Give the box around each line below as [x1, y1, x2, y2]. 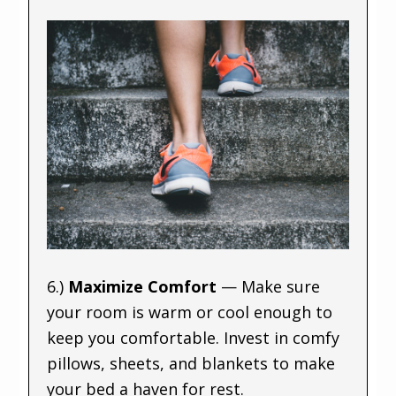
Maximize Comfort [68, 275, 222, 297]
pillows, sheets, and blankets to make [47, 352, 336, 374]
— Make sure [221, 275, 321, 297]
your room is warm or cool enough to [47, 301, 333, 323]
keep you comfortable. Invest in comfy [47, 326, 340, 348]
